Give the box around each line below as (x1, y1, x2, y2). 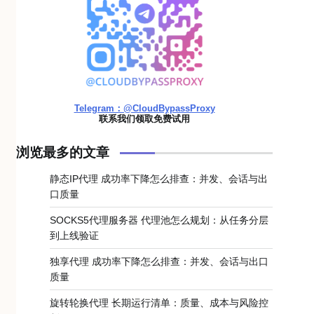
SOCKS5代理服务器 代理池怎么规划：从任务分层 (50, 214, 268, 226)
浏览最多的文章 (16, 145, 109, 160)
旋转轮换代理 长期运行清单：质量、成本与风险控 (50, 297, 268, 308)
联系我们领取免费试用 (99, 114, 190, 124)
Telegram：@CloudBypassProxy (74, 103, 215, 114)
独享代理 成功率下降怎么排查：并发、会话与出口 (50, 256, 268, 267)
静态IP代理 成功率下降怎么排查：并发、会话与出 (50, 173, 268, 184)
